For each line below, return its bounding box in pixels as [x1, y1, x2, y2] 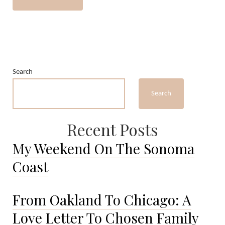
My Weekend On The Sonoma [13, 139, 194, 158]
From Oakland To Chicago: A [13, 190, 191, 209]
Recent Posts [67, 119, 158, 141]
